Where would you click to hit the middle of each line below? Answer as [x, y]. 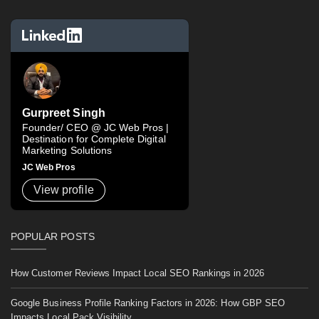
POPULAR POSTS [53, 236]
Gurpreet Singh [64, 113]
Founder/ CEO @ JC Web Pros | [96, 127]
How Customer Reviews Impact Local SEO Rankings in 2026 [139, 273]
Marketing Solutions [67, 150]
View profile [64, 189]
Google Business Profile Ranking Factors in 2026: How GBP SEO [148, 303]
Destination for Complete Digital [94, 138]
